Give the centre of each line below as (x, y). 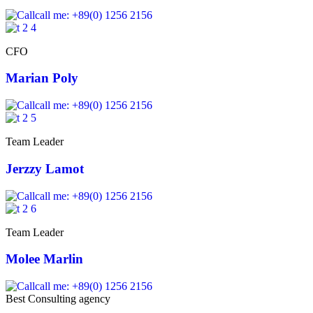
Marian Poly (42, 78)
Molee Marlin (44, 259)
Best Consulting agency (58, 299)
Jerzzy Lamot (45, 168)
